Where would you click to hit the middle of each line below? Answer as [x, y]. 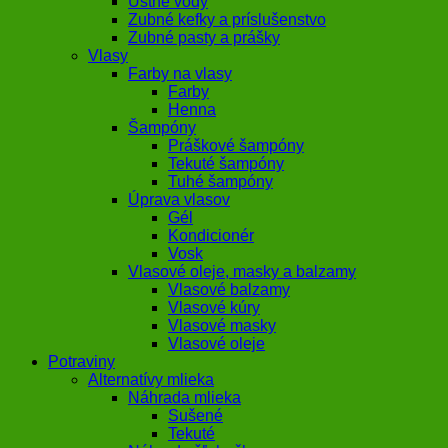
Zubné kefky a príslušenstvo [227, 20]
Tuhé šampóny [220, 182]
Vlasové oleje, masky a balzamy [242, 272]
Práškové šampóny [236, 146]
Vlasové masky [222, 326]
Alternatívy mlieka [151, 380]
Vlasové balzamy [229, 290]
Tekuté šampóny [226, 164]
